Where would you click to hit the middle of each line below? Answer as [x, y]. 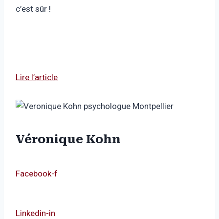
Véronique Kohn [68, 140]
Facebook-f [37, 174]
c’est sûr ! [35, 9]
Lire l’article [37, 77]
